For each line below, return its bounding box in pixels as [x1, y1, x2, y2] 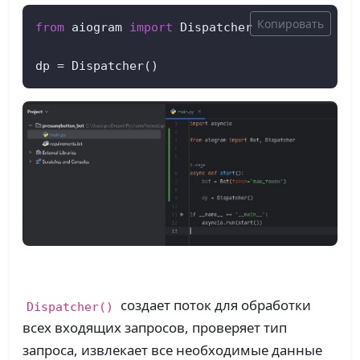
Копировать [257, 15, 324, 31]
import [129, 19, 173, 34]
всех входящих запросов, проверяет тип [22, 318, 287, 337]
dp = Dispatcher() [35, 58, 158, 72]
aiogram [64, 19, 129, 34]
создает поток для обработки [117, 296, 311, 315]
